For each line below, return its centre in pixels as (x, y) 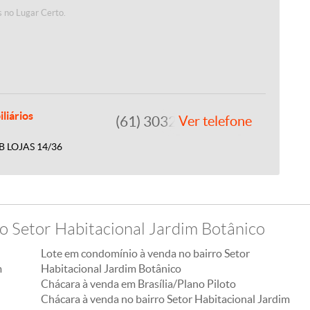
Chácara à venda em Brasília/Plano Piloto (138, 284)
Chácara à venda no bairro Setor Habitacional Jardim (165, 299)
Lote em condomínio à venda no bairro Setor (145, 253)
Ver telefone (215, 121)
